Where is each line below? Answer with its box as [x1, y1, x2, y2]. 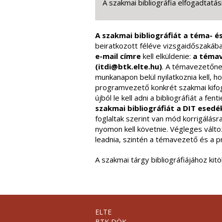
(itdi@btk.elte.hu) [95, 61, 162, 71]
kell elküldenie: [143, 51, 193, 61]
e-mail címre [95, 51, 143, 61]
